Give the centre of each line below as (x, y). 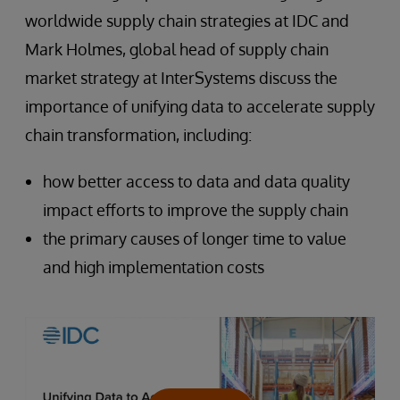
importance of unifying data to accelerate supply (200, 106)
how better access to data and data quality (196, 181)
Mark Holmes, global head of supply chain (177, 49)
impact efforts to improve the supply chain (196, 210)
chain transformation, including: (138, 135)
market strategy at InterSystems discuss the (181, 78)
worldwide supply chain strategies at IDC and (187, 21)
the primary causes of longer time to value (195, 238)
